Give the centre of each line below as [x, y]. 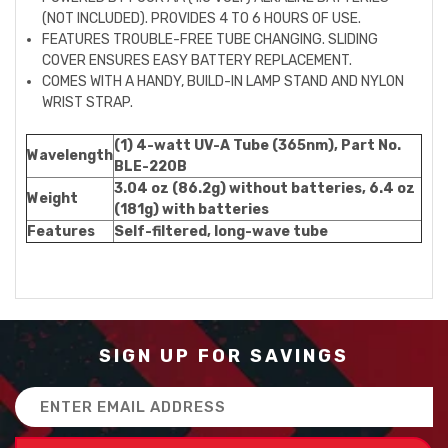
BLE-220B [150, 166]
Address [45, 418]
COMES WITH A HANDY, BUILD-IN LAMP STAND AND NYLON [223, 81]
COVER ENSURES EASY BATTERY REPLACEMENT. [197, 60]
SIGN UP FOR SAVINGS [224, 356]
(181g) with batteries [191, 209]
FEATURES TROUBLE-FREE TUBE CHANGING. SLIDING [210, 39]
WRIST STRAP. [88, 102]
